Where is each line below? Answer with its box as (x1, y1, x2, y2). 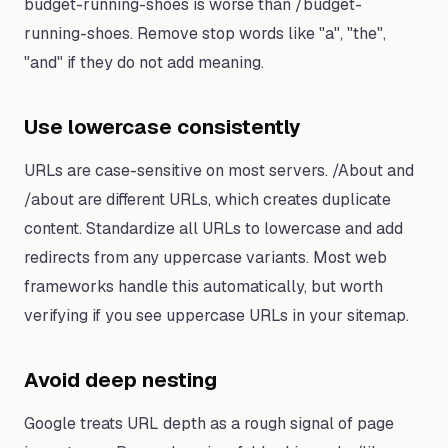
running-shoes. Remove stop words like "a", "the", (24, 23, 386, 44)
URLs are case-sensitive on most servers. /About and (24, 160, 414, 181)
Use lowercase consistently (24, 114, 301, 140)
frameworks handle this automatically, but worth (24, 276, 383, 297)
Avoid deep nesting (24, 367, 217, 393)
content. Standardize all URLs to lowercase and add (24, 218, 403, 239)
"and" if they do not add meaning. (24, 52, 264, 73)
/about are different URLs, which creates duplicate (24, 189, 391, 210)
